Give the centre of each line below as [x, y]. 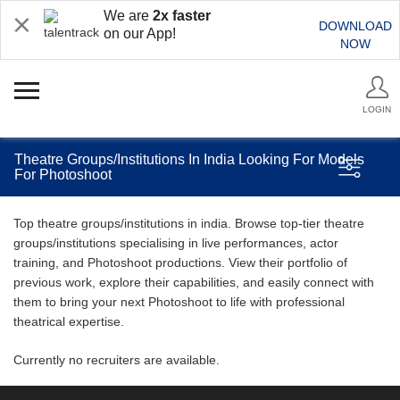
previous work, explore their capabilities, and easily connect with [194, 282]
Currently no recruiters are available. [117, 360]
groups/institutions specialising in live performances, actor [176, 243]
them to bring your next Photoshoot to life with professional [179, 302]
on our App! [140, 33]
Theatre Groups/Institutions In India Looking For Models [189, 159]
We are [128, 16]
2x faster [182, 16]
